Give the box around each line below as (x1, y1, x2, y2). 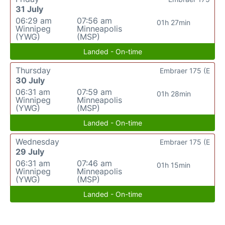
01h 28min (156, 89, 191, 98)
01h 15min (157, 160, 191, 169)
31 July (16, 4, 43, 14)
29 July (16, 146, 44, 157)
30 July (16, 75, 45, 85)
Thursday (16, 65, 51, 75)
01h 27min (157, 18, 191, 27)
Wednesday (16, 136, 59, 147)
